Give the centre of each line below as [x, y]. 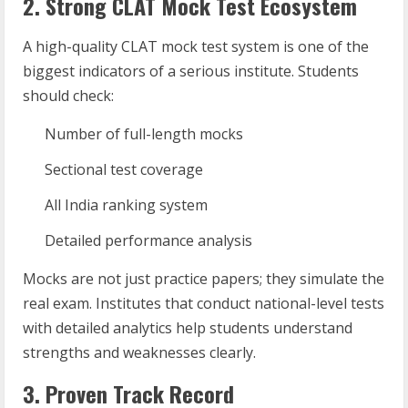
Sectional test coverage [124, 169]
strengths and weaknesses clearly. [139, 352]
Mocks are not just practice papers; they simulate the [204, 279]
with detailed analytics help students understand [188, 328]
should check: [68, 96]
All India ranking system [126, 205]
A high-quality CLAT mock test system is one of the [196, 46]
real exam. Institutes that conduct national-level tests [204, 303]
